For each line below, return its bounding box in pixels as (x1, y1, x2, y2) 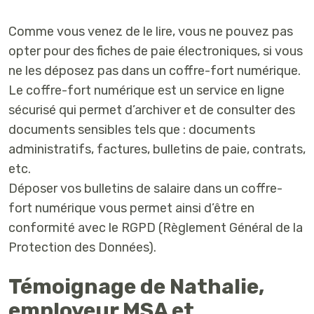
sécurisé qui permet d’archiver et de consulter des (8, 102, 295, 118)
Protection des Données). (8, 240, 156, 256)
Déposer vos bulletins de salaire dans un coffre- (8, 181, 282, 197)
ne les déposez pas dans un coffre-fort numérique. (8, 63, 301, 79)
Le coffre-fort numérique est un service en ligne (8, 83, 285, 99)
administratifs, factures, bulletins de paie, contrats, (8, 142, 306, 158)
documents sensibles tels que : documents (8, 122, 255, 138)
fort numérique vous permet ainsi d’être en (8, 200, 254, 217)
